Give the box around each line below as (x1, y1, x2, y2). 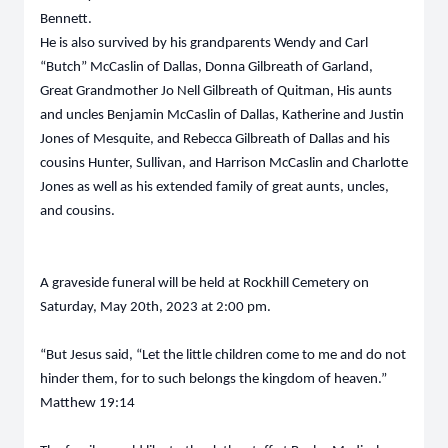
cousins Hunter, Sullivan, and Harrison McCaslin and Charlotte (40, 156, 408, 171)
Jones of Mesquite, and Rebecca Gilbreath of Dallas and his (40, 132, 390, 147)
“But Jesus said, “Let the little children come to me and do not (40, 348, 406, 363)
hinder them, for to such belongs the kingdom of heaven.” (40, 372, 387, 387)
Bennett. (40, 12, 95, 27)
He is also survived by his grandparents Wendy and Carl (40, 36, 368, 51)
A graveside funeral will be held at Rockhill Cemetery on (40, 276, 369, 291)
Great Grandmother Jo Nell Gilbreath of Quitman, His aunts (40, 84, 392, 99)
